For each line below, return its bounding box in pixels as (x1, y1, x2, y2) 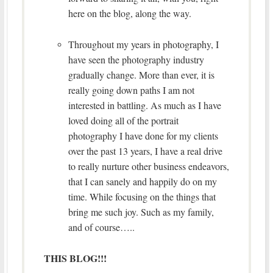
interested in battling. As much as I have (68, 98, 221, 112)
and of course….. (68, 220, 135, 233)
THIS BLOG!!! (43, 250, 107, 265)
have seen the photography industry (68, 52, 204, 66)
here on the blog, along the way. (68, 6, 191, 19)
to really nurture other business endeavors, (68, 159, 229, 172)
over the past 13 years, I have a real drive (68, 144, 222, 157)
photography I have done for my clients (68, 129, 218, 142)
